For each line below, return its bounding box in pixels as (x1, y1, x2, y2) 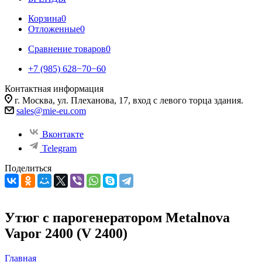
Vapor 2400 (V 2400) (5, 225, 127, 241)
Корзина (28, 13, 61, 23)
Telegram (42, 143, 77, 153)
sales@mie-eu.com (16, 106, 86, 116)
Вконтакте (42, 129, 84, 139)
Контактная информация (5, 84, 104, 94)
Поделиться (5, 163, 51, 173)
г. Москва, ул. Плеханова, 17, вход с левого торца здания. (15, 95, 243, 105)
